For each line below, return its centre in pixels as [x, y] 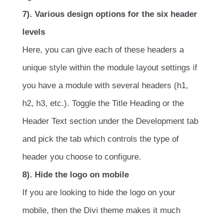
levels [34, 32]
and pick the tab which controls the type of [101, 139]
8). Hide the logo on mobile [76, 174]
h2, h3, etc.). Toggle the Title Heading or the [103, 103]
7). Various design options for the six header [110, 14]
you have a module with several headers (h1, [105, 85]
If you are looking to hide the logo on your [99, 192]
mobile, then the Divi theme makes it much [101, 210]
